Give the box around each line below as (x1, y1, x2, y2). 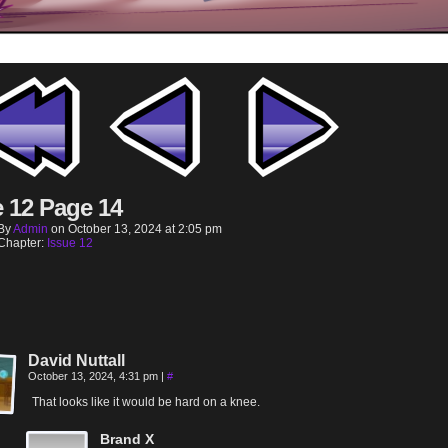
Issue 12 (47, 236, 93, 250)
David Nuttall (28, 352, 125, 369)
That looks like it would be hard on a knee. (32, 395, 260, 409)
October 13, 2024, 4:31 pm (28, 370, 161, 382)
